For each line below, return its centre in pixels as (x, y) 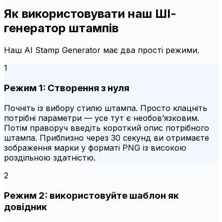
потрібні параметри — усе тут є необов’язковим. (102, 118)
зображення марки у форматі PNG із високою (95, 147)
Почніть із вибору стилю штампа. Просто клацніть (106, 108)
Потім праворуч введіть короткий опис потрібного (107, 128)
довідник (26, 207)
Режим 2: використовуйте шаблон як (91, 195)
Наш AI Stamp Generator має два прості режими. (102, 50)
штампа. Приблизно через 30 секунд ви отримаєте (107, 138)
